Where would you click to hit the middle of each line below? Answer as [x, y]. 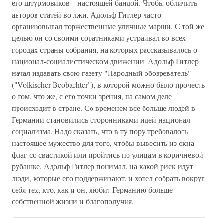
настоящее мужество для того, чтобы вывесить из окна [103, 143]
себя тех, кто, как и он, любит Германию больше [92, 190]
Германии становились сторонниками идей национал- [102, 119]
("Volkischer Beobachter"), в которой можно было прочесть [108, 84]
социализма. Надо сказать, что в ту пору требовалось [100, 131]
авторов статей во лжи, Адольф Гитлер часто [86, 14]
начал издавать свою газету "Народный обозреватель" [101, 73]
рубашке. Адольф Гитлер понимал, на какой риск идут [102, 166]
